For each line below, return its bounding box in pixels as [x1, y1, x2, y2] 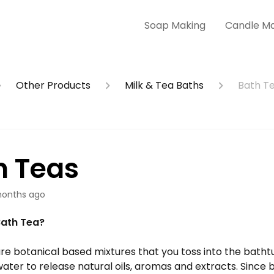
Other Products [16, 78, 91, 92]
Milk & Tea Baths [125, 78, 204, 92]
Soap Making [144, 18, 206, 32]
